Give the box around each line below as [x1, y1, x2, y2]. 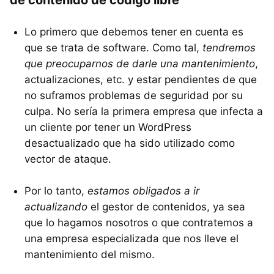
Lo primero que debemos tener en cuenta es [24, 25, 243, 38]
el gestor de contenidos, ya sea [87, 200, 245, 213]
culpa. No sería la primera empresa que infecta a [24, 105, 263, 117]
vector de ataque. [24, 152, 111, 165]
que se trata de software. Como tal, [24, 41, 202, 54]
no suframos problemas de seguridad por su [24, 89, 243, 102]
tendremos [202, 41, 256, 54]
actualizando [24, 200, 87, 213]
